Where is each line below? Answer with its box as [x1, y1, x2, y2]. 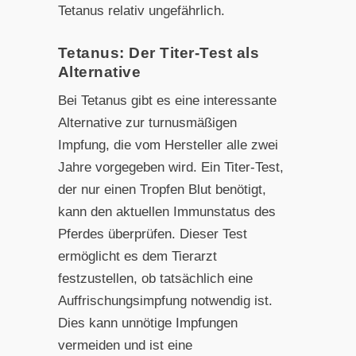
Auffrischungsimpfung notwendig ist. [57, 292, 273, 308]
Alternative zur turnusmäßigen [57, 114, 237, 130]
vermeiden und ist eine [57, 337, 192, 353]
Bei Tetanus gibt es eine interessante [57, 92, 277, 108]
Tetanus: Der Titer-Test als [57, 44, 260, 61]
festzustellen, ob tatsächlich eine [57, 270, 253, 286]
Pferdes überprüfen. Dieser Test [57, 226, 247, 242]
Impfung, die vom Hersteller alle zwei [57, 137, 278, 153]
